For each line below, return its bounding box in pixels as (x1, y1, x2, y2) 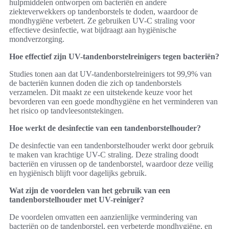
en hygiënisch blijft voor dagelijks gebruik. (9, 169, 147, 177)
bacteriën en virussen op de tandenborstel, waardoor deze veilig (9, 159, 213, 168)
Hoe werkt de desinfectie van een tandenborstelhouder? (9, 124, 201, 132)
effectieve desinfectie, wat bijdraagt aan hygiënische (9, 26, 176, 34)
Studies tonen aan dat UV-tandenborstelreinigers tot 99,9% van (9, 70, 212, 78)
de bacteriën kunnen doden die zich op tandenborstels (9, 79, 181, 87)
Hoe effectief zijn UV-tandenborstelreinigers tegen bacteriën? (9, 52, 219, 61)
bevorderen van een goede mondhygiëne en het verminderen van (9, 97, 218, 106)
